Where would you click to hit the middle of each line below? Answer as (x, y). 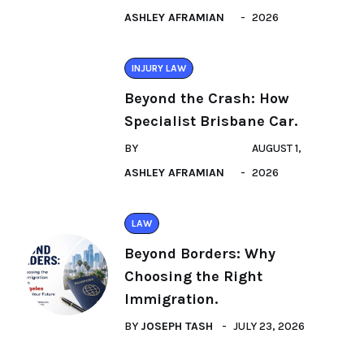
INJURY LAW (159, 68)
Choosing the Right (193, 276)
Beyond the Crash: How (207, 98)
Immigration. (171, 299)
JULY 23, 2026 (269, 326)
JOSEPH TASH (177, 326)
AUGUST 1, (276, 148)
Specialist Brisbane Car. (211, 121)
